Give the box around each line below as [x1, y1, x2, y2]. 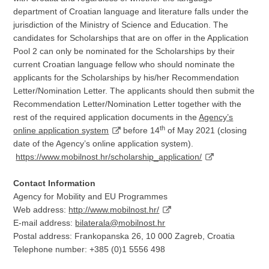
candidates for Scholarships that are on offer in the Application [13, 33, 249, 43]
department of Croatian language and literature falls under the [13, 7, 249, 16]
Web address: [13, 205, 69, 214]
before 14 [121, 125, 160, 135]
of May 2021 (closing [165, 125, 247, 135]
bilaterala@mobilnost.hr [75, 218, 166, 228]
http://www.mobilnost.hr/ [68, 205, 160, 214]
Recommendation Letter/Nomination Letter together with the [13, 99, 242, 109]
